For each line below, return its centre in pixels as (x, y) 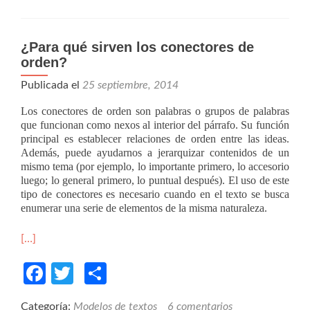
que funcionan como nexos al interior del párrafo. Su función (155, 125)
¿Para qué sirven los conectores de (137, 47)
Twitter (108, 273)
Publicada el (52, 85)
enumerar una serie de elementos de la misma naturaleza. (144, 208)
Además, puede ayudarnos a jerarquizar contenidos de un (155, 152)
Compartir (156, 273)
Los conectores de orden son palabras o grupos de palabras (155, 111)
